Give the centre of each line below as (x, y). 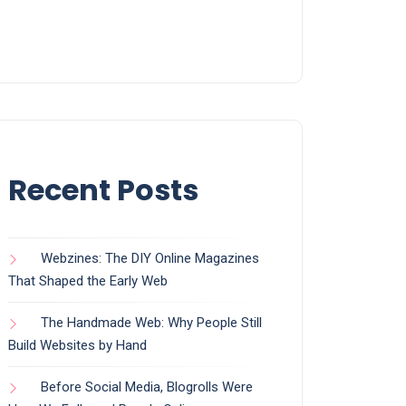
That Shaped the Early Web (88, 281)
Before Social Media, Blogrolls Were (147, 387)
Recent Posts (103, 190)
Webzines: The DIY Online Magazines (150, 259)
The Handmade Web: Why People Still (151, 323)
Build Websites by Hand (77, 346)
